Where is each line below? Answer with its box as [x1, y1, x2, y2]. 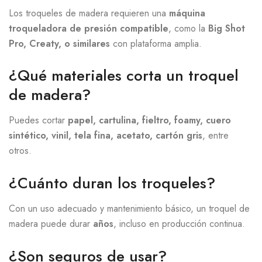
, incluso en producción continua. [113, 217, 245, 231]
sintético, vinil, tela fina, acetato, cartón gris [9, 129, 202, 143]
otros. [9, 144, 32, 158]
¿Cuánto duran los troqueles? [9, 172, 215, 195]
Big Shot [208, 21, 245, 35]
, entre [202, 129, 229, 143]
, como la [168, 21, 208, 35]
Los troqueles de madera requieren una [9, 6, 169, 20]
